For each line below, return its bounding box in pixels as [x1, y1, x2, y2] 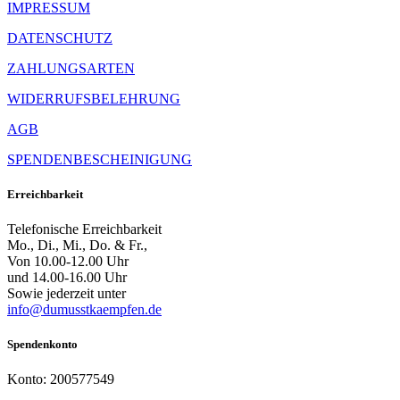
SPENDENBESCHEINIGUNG [7, 151, 192, 167]
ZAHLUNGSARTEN [7, 60, 135, 76]
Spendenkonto [7, 337, 78, 352]
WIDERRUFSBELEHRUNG [7, 90, 180, 106]
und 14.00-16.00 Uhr [7, 269, 127, 285]
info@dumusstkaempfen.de [7, 301, 162, 317]
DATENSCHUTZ [7, 29, 112, 46]
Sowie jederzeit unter [7, 285, 126, 301]
